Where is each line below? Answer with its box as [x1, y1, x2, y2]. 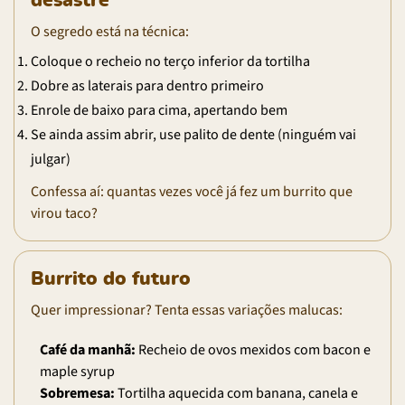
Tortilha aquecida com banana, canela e [115, 382, 358, 403]
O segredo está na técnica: [31, 21, 189, 42]
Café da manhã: [40, 339, 136, 360]
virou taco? [31, 202, 98, 223]
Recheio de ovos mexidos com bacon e [136, 339, 371, 360]
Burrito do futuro [31, 268, 191, 288]
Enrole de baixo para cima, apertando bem [31, 99, 287, 120]
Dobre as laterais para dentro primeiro [31, 75, 264, 96]
